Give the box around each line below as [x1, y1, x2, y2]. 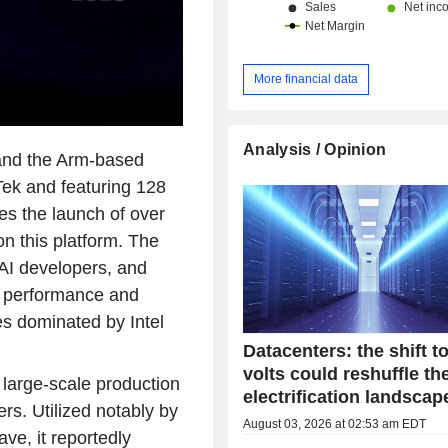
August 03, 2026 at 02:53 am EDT [243, 416, 427, 431]
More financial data [254, 71, 359, 86]
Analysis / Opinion [243, 140, 387, 158]
